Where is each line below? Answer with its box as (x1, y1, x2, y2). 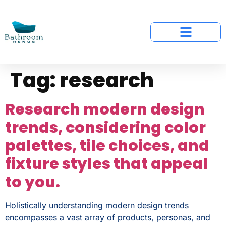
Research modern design (5, 99, 205, 120)
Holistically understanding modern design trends (5, 200, 189, 210)
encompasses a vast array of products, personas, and (5, 212, 210, 222)
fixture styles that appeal (5, 153, 208, 175)
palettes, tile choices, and (5, 135, 209, 156)
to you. (5, 172, 60, 193)
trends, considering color (5, 117, 206, 138)
